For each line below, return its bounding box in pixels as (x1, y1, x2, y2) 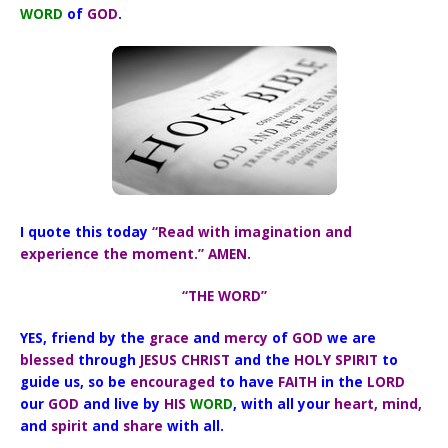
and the (230, 351, 295, 370)
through (74, 351, 141, 370)
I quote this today (20, 222, 149, 241)
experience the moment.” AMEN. (20, 244, 252, 263)
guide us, (20, 373, 85, 392)
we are (323, 329, 377, 348)
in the (317, 373, 368, 392)
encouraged (130, 373, 216, 392)
